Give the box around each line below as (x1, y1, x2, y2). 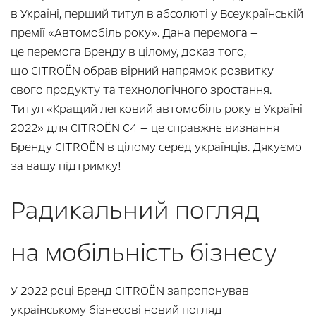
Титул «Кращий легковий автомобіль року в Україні (11, 100, 303, 117)
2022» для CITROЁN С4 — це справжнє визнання (11, 119, 279, 136)
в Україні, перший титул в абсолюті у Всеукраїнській (11, 5, 303, 22)
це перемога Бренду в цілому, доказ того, (11, 43, 246, 60)
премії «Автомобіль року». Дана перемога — (11, 24, 258, 41)
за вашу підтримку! (11, 157, 121, 174)
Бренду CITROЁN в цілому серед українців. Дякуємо (11, 138, 302, 155)
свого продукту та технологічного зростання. (11, 81, 272, 98)
